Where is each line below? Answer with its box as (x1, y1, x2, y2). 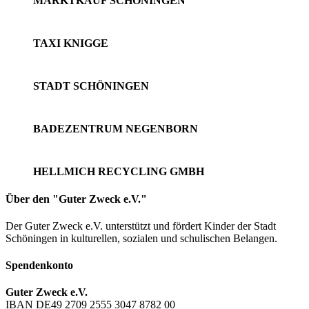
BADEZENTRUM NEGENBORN (33, 123, 198, 135)
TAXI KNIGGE (33, 37, 108, 50)
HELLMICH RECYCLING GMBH (33, 166, 204, 178)
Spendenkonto (6, 259, 73, 272)
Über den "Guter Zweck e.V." (6, 192, 147, 205)
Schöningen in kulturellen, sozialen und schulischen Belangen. (6, 232, 277, 244)
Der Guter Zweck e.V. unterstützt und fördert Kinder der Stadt (6, 219, 276, 232)
